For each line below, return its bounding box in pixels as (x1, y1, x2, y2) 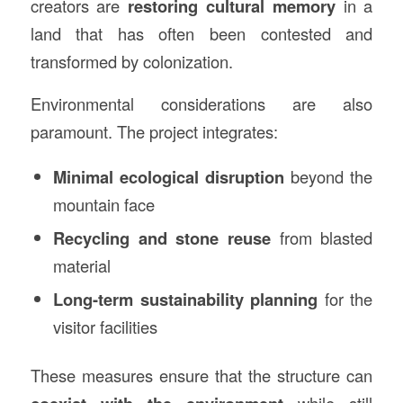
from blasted (271, 225, 373, 249)
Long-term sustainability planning (52, 286, 318, 311)
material (52, 253, 111, 277)
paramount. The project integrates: (30, 120, 278, 143)
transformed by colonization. (30, 49, 233, 74)
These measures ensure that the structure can (30, 363, 373, 387)
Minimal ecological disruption (52, 164, 285, 189)
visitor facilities (52, 314, 157, 338)
